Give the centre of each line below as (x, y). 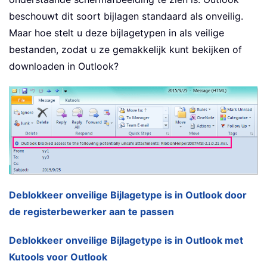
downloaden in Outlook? (64, 66)
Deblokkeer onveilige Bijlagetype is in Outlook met (126, 240)
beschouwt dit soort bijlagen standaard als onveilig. (126, 16)
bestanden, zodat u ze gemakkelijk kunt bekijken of (125, 50)
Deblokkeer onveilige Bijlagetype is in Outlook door (128, 195)
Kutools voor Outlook (58, 257)
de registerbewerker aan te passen (91, 211)
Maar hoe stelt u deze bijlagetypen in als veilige (117, 33)
